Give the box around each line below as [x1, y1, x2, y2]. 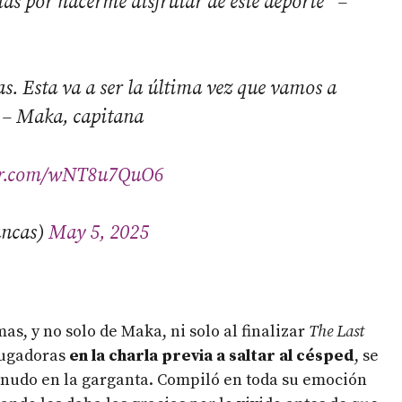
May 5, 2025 [48, 221, 149, 246]
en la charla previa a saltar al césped [69, 345, 354, 366]
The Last [305, 320, 364, 342]
